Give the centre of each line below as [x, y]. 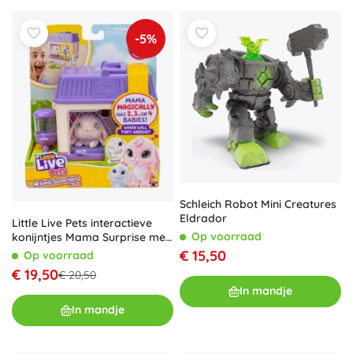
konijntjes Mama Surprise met [91, 237]
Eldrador [203, 218]
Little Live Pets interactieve [82, 223]
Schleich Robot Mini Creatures [258, 204]
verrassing [40, 251]
